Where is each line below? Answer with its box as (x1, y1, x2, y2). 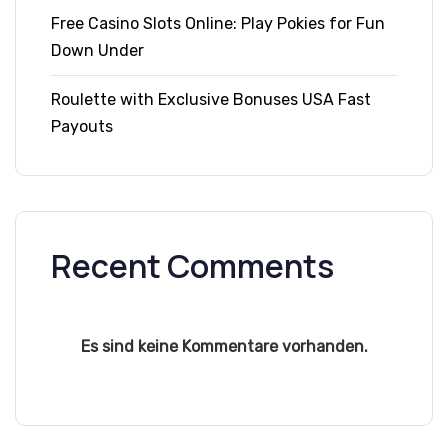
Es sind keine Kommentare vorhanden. (80, 337, 368, 357)
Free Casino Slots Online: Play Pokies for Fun (51, 14, 385, 34)
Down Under (51, 41, 144, 61)
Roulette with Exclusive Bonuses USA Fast (51, 90, 371, 110)
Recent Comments (51, 244, 334, 289)
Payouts (51, 117, 113, 137)
